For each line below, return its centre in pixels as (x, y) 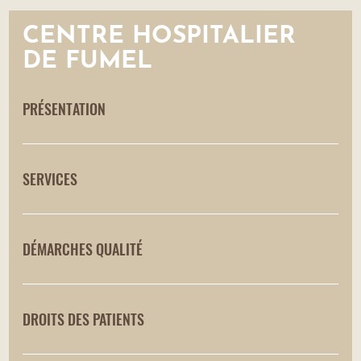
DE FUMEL (88, 61)
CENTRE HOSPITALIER (160, 36)
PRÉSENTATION (64, 108)
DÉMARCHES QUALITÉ (83, 249)
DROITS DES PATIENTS (84, 319)
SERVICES (50, 178)
